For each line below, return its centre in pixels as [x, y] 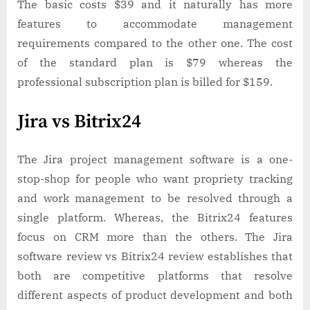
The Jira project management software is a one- [155, 159]
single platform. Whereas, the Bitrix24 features [155, 218]
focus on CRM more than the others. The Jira [155, 237]
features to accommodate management [155, 24]
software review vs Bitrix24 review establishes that [155, 256]
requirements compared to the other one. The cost [155, 43]
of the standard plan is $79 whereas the [155, 63]
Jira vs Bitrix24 [81, 122]
